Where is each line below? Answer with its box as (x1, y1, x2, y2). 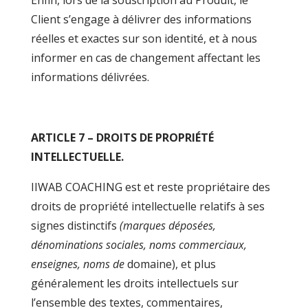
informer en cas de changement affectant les (30, 50, 261, 65)
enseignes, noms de (30, 256, 127, 272)
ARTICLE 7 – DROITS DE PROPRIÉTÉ (30, 130, 214, 145)
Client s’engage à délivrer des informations (30, 12, 252, 27)
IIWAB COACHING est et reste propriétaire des (30, 179, 270, 195)
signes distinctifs (30, 218, 120, 233)
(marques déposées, (119, 218, 216, 233)
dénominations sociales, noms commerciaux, (30, 237, 247, 252)
